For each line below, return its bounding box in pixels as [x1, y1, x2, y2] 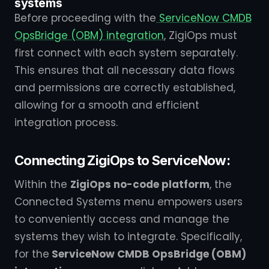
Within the [14, 177, 70, 192]
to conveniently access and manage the [14, 212, 229, 226]
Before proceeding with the [14, 11, 156, 25]
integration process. [14, 115, 118, 130]
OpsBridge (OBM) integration [14, 28, 164, 43]
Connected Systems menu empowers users [14, 195, 243, 209]
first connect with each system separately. [14, 46, 238, 60]
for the [14, 247, 49, 261]
